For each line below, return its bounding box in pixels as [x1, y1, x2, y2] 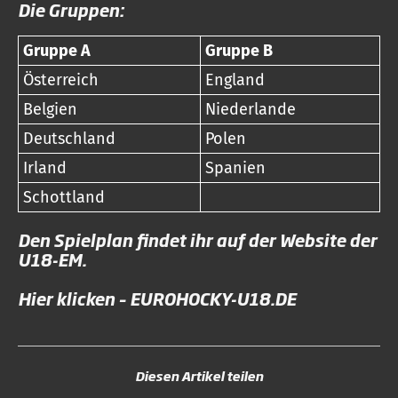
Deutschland [23, 129, 115, 148]
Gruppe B [205, 41, 273, 60]
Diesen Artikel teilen [135, 366, 263, 385]
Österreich [23, 70, 99, 90]
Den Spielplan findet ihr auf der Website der [18, 228, 377, 251]
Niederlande [205, 99, 296, 119]
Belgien [23, 99, 77, 119]
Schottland [23, 187, 105, 207]
